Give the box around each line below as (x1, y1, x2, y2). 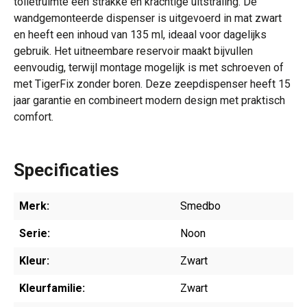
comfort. (14, 110, 53, 123)
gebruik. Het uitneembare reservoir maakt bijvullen (14, 45, 253, 58)
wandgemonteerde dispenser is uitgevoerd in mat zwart (14, 12, 282, 25)
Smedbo (180, 199, 221, 212)
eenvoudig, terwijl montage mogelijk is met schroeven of (14, 61, 284, 74)
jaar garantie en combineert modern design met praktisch (14, 94, 285, 107)
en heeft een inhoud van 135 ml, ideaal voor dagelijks (14, 28, 267, 41)
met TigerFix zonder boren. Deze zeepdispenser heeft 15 (14, 77, 291, 90)
